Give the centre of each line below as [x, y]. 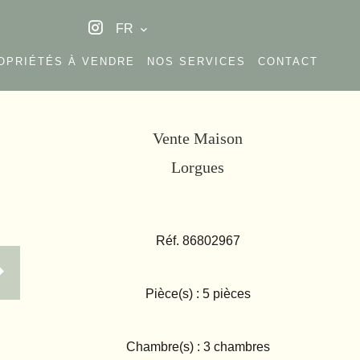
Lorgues [198, 167]
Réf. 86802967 [198, 240]
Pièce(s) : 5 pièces [198, 293]
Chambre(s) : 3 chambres [198, 346]
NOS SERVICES [196, 61]
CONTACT [288, 61]
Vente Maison [198, 138]
